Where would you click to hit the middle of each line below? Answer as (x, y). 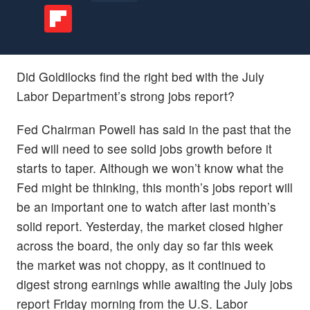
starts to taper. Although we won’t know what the (150, 167)
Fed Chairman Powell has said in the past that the (154, 129)
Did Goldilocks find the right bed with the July (140, 77)
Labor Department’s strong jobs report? (126, 96)
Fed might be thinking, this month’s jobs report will (155, 187)
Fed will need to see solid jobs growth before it (144, 148)
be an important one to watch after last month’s (146, 206)
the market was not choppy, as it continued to (141, 264)
